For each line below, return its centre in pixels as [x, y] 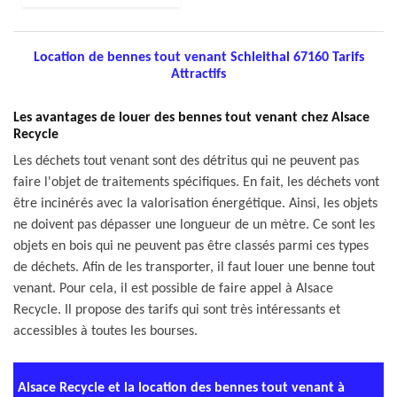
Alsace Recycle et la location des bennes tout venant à [181, 388]
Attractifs [198, 74]
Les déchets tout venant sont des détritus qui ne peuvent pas [186, 161]
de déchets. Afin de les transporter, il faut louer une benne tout [194, 268]
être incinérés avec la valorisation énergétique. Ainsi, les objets [195, 204]
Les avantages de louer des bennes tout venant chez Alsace [191, 118]
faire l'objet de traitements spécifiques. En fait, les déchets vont [196, 183]
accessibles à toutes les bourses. [105, 331]
